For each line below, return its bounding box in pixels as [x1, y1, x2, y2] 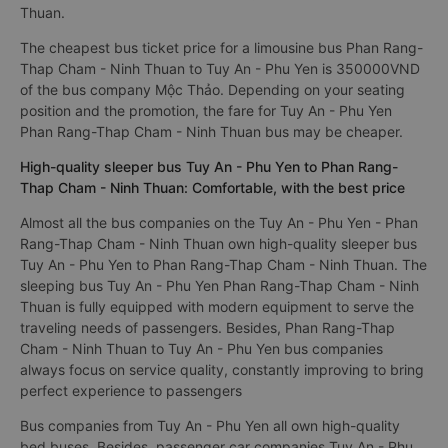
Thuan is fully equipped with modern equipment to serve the [20, 298, 414, 315]
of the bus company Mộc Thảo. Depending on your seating [20, 81, 405, 98]
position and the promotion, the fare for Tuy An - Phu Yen [20, 102, 392, 119]
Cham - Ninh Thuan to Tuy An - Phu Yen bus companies [20, 340, 383, 357]
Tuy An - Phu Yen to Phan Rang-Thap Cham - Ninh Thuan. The [20, 256, 427, 273]
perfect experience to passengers [20, 382, 242, 399]
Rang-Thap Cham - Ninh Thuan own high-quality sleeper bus [20, 235, 417, 252]
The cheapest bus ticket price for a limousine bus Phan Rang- [20, 39, 423, 56]
